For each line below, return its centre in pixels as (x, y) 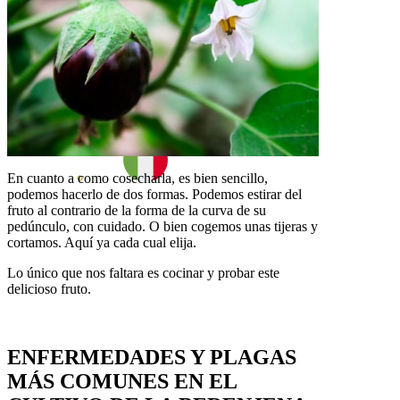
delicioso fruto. (49, 288)
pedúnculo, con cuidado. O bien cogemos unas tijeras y (162, 226)
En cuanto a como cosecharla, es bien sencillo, (137, 178)
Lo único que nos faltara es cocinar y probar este (143, 272)
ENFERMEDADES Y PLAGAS (152, 357)
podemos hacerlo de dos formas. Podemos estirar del (154, 194)
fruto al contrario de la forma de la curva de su (137, 210)
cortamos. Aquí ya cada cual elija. (102, 242)
